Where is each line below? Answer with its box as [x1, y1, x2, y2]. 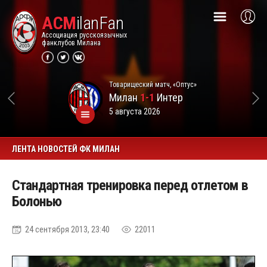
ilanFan [76, 13, 123, 33]
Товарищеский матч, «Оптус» [108, 80, 197, 89]
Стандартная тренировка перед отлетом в [12, 177, 248, 194]
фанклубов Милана [42, 39, 101, 47]
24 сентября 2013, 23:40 [25, 224, 110, 235]
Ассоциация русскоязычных [42, 31, 127, 39]
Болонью [12, 193, 61, 210]
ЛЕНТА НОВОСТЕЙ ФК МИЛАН [12, 144, 120, 154]
